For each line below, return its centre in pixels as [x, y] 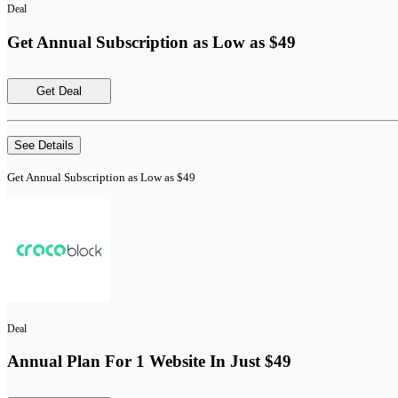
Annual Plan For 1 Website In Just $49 [149, 362]
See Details [44, 145]
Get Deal [59, 91]
